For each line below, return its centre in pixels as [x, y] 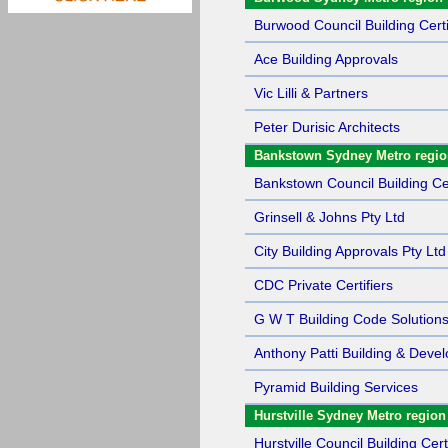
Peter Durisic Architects [327, 127]
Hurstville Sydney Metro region [350, 415]
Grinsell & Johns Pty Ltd [329, 217]
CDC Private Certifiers [323, 285]
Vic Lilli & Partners [311, 93]
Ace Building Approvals [326, 59]
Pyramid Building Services [336, 387]
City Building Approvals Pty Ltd [350, 251]
